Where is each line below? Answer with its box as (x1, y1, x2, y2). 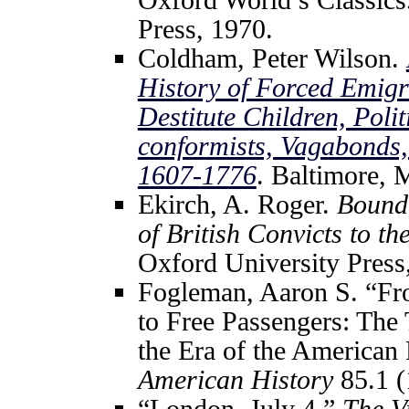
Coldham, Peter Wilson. (137, 42, 406, 74)
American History (137, 363, 333, 395)
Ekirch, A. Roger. (137, 188, 337, 220)
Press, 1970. (137, 13, 273, 45)
